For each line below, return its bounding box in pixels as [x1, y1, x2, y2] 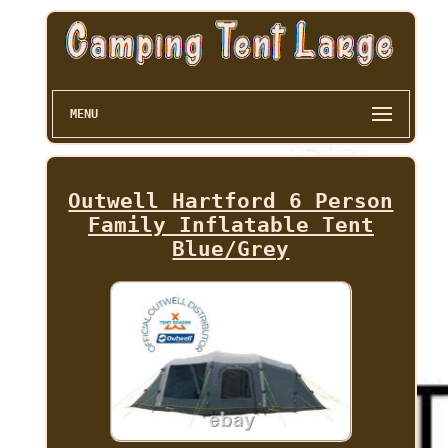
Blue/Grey [172, 237, 290, 262]
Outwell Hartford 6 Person [68, 189, 394, 214]
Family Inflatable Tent [87, 213, 374, 238]
